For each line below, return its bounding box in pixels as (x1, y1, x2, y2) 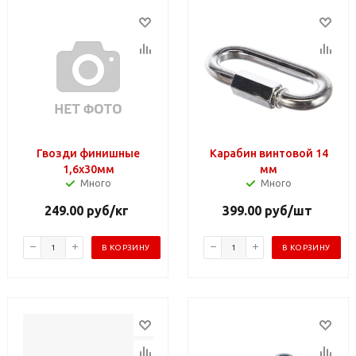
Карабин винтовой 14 (209, 146, 328, 160)
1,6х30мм (62, 162, 114, 176)
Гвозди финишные (37, 146, 140, 160)
